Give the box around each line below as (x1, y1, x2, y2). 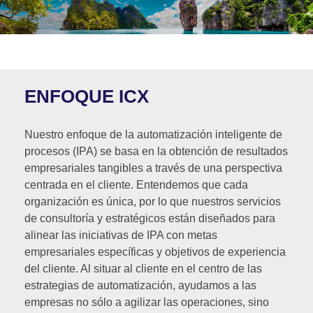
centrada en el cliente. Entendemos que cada (24, 178, 248, 191)
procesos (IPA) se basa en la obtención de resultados (24, 145, 288, 157)
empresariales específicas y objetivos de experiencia (24, 245, 286, 258)
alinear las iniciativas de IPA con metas (24, 228, 217, 241)
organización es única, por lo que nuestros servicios (24, 195, 281, 208)
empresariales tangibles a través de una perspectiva (24, 161, 282, 174)
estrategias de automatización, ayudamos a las (24, 279, 256, 291)
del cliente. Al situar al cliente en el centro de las (24, 262, 262, 275)
